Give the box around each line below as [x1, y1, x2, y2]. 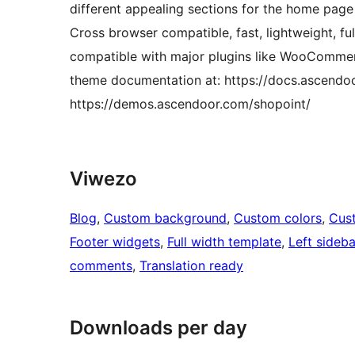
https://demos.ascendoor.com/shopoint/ [70, 96, 311, 113]
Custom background [104, 210, 227, 227]
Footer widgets [70, 234, 160, 250]
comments [70, 258, 132, 274]
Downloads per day [70, 316, 247, 340]
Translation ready [139, 258, 243, 274]
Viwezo [70, 167, 137, 191]
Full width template [167, 234, 281, 250]
